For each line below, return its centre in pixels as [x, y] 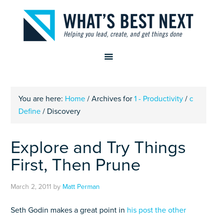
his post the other [157, 210]
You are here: [42, 99]
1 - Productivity [159, 99]
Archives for [112, 99]
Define [30, 111]
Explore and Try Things [99, 147]
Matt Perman [81, 187]
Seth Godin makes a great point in [69, 210]
